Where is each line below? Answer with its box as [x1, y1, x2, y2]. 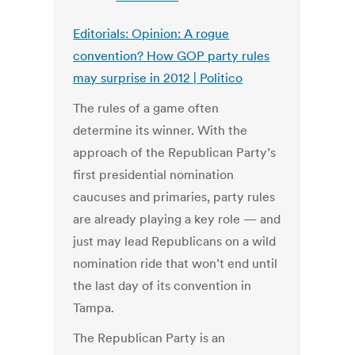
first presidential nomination [73, 166, 235, 183]
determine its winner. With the [73, 122, 248, 139]
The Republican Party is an [73, 330, 226, 346]
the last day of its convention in [73, 277, 252, 294]
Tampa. [73, 300, 115, 316]
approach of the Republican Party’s [73, 144, 277, 161]
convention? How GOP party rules [73, 48, 270, 64]
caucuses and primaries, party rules [73, 189, 276, 205]
